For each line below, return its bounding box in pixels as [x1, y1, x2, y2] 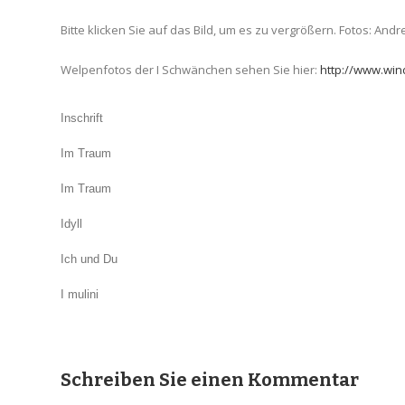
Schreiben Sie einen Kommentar [61, 369, 360, 391]
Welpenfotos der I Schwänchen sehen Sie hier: [61, 61, 321, 78]
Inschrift [61, 111, 104, 125]
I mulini [61, 287, 99, 301]
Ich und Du [61, 252, 118, 266]
